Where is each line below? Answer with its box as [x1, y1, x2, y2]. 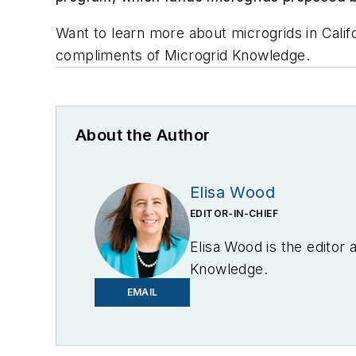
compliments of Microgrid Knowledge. [56, 46, 310, 64]
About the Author [75, 125, 211, 145]
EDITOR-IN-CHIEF [190, 207, 278, 219]
